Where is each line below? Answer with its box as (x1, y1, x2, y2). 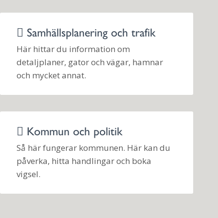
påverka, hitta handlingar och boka (16, 155, 151, 167)
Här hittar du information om (16, 43, 130, 55)
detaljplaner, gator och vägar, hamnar (16, 56, 163, 68)
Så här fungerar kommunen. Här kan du (16, 142, 170, 154)
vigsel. (16, 168, 40, 180)
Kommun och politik (23, 122, 122, 139)
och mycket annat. (16, 70, 86, 81)
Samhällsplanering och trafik (23, 23, 155, 40)
